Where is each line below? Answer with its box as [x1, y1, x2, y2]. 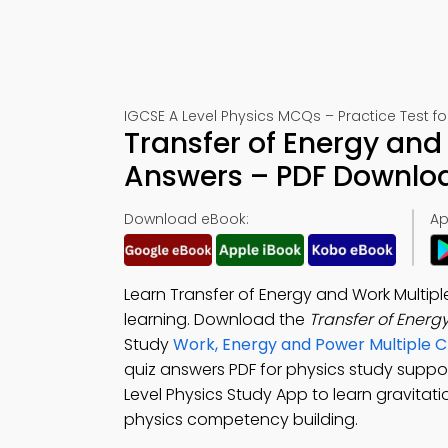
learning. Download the [124, 308, 309, 331]
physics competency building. [124, 408, 358, 431]
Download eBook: [124, 209, 249, 229]
